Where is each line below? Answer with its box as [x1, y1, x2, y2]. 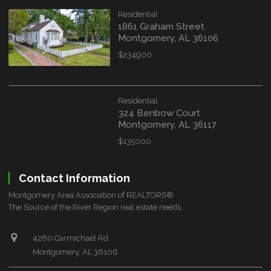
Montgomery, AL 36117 [118, 119, 217, 130]
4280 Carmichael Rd [33, 233, 109, 243]
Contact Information [18, 171, 130, 184]
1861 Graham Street [118, 21, 205, 32]
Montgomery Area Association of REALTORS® [8, 190, 174, 200]
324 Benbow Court [118, 107, 201, 119]
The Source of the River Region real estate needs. [8, 202, 183, 212]
